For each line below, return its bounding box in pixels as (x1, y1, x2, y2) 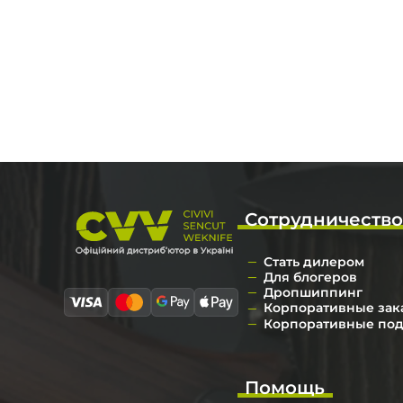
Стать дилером (263, 253, 364, 270)
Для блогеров (263, 268, 357, 285)
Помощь (245, 376, 326, 399)
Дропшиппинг (263, 284, 363, 301)
